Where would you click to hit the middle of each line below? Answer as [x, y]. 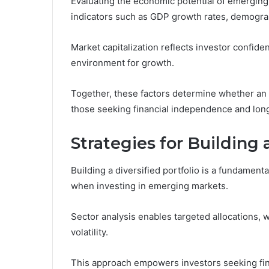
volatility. [89, 232]
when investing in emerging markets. [150, 186]
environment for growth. [122, 63]
